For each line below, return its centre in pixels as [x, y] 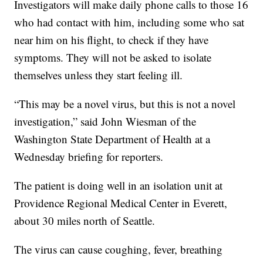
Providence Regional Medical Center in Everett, [121, 203]
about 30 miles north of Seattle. [85, 221]
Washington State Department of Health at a [112, 139]
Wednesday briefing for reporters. [89, 157]
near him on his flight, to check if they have [112, 40]
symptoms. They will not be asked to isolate [113, 58]
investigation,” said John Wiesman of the [105, 122]
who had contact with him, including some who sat [129, 22]
